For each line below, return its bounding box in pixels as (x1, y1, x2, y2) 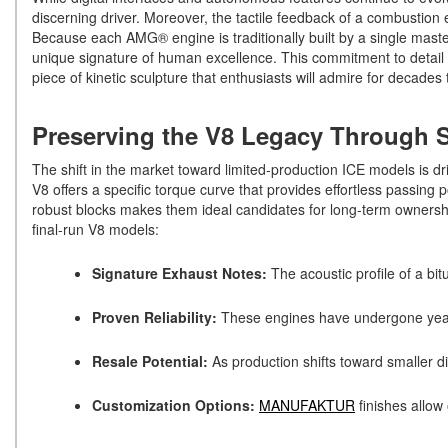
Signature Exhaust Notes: (92, 262, 267, 283)
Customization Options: (92, 394, 255, 415)
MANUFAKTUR (259, 394, 355, 415)
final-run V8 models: (32, 218, 163, 239)
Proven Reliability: (92, 306, 217, 327)
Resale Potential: (92, 350, 208, 371)
